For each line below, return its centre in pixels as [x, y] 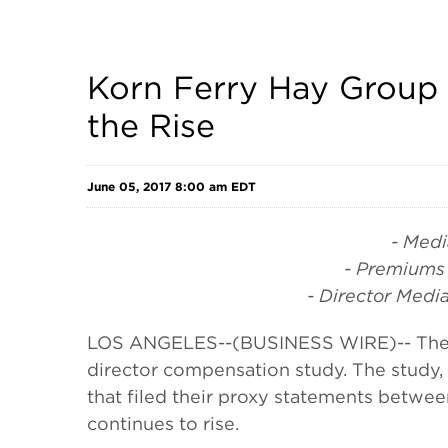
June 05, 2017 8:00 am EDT [171, 186]
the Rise [151, 125]
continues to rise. [163, 423]
